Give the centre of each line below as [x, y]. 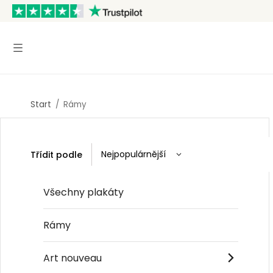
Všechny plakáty [83, 192]
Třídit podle [56, 154]
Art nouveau [73, 258]
